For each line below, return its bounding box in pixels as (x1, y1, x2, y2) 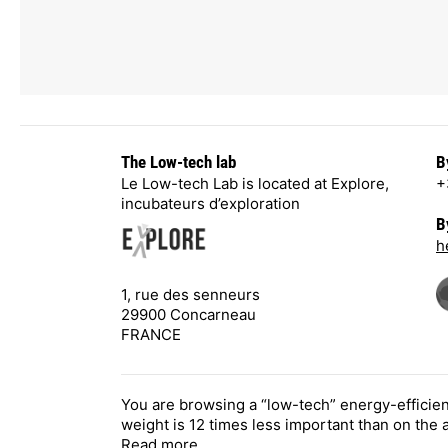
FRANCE (121, 324, 181, 344)
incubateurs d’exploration (121, 193, 300, 213)
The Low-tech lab (121, 152, 236, 172)
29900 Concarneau (121, 304, 256, 324)
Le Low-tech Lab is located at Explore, (121, 173, 389, 193)
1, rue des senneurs (121, 284, 260, 304)
